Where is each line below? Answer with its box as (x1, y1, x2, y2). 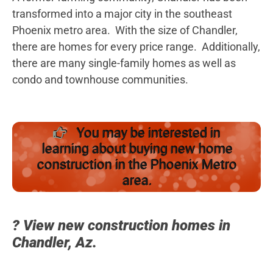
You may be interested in (73, 125, 220, 141)
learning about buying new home (41, 141, 232, 157)
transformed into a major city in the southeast (12, 7, 232, 21)
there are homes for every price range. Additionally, (12, 40, 260, 54)
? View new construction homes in (12, 217, 230, 235)
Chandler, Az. (12, 234, 97, 252)
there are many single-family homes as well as (12, 57, 236, 70)
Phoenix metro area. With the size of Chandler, (12, 24, 238, 37)
